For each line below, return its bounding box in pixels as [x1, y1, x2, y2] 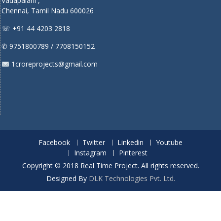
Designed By [46, 174, 89, 184]
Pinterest [119, 148, 147, 158]
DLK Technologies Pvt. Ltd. [88, 174, 175, 184]
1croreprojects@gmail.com [9, 59, 98, 69]
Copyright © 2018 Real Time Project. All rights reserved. [22, 161, 199, 171]
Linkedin [117, 138, 144, 147]
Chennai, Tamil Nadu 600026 [1, 6, 94, 16]
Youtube [156, 138, 183, 147]
